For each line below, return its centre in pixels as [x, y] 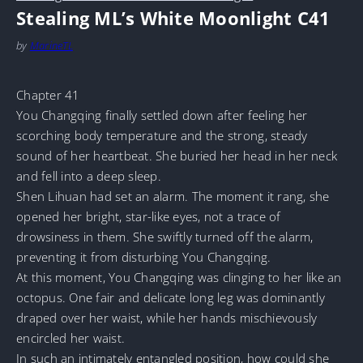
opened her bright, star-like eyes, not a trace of [149, 216]
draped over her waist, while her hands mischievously [167, 317]
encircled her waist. [71, 337]
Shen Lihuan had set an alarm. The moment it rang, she [173, 196]
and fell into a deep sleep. [89, 175]
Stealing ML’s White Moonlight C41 [173, 19]
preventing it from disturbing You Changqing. [144, 256]
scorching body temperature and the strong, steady [162, 135]
